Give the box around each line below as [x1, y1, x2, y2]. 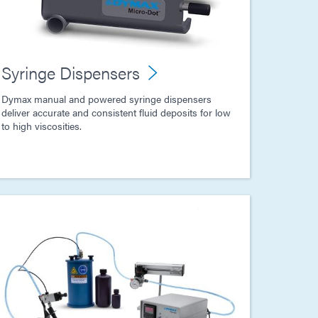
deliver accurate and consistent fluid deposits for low [1, 105, 231, 120]
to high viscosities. [1, 119, 82, 133]
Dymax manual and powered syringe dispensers [1, 92, 212, 106]
